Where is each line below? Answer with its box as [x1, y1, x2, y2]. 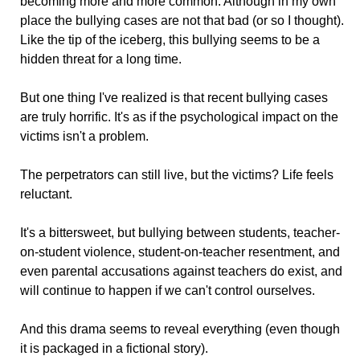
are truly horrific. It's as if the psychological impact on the [20, 110, 338, 125]
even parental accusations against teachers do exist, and [20, 264, 342, 279]
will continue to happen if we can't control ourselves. [20, 284, 315, 298]
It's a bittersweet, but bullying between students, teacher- [20, 226, 340, 240]
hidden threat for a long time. [20, 52, 182, 67]
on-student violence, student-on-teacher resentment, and [20, 245, 340, 260]
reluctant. [20, 187, 72, 202]
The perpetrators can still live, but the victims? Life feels [20, 168, 333, 182]
